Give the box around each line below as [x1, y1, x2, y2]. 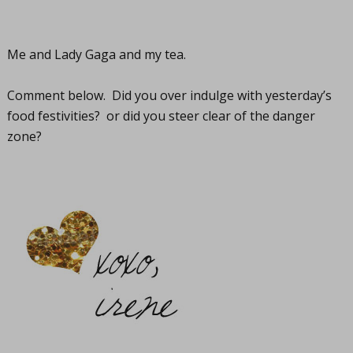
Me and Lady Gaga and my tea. [6, 46, 186, 64]
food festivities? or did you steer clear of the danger [6, 107, 315, 125]
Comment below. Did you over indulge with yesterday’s [6, 87, 332, 105]
